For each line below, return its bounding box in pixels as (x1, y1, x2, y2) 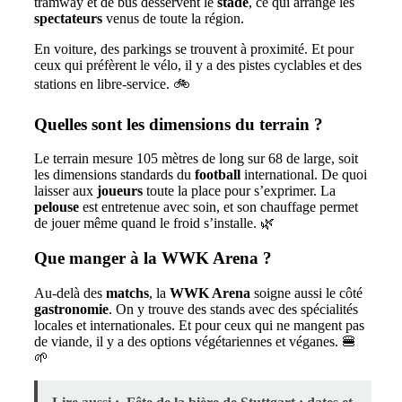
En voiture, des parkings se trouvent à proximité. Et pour (34, 40, 354, 57)
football (195, 167, 240, 183)
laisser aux (34, 183, 97, 199)
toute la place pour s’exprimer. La (143, 183, 336, 199)
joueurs (97, 183, 143, 199)
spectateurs (34, 10, 102, 26)
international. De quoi (240, 167, 367, 183)
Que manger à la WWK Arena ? (34, 249, 272, 268)
